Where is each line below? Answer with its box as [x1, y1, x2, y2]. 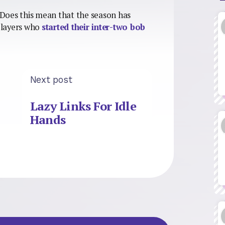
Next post [30, 74, 72, 85]
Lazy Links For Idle [30, 98, 136, 115]
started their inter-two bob [41, 21, 146, 33]
